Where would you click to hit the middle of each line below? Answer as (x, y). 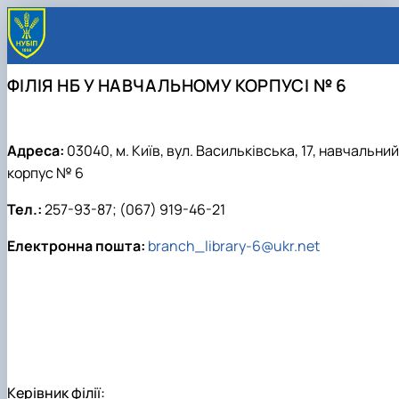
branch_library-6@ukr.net (234, 246)
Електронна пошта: (76, 246)
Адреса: (36, 151)
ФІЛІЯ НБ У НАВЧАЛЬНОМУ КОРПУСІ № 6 (177, 86)
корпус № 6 (45, 173)
